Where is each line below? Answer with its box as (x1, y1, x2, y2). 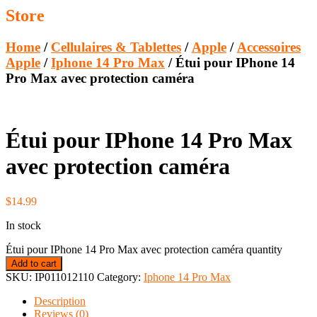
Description (34, 294, 86, 307)
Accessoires (237, 40, 301, 55)
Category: (97, 270, 144, 283)
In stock (6, 219, 41, 231)
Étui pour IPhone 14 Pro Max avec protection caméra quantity (6, 243, 282, 255)
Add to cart (11, 258, 57, 269)
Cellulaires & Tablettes (51, 40, 181, 55)
